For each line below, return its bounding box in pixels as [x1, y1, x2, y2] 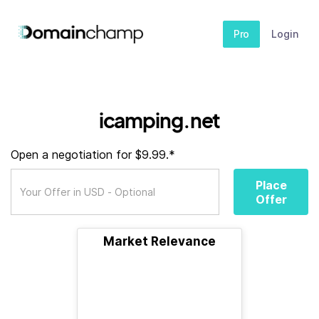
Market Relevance [103, 234, 216, 249]
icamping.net [98, 108, 221, 132]
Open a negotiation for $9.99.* [11, 147, 175, 162]
